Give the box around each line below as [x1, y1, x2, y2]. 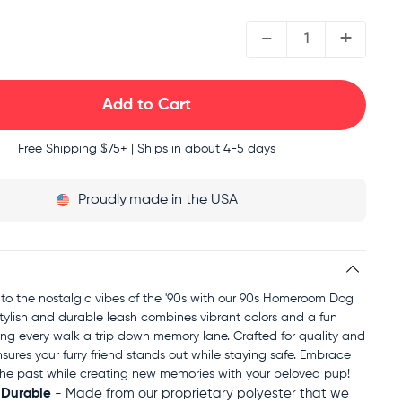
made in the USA [128, 193, 238, 208]
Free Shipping [18, 143, 98, 156]
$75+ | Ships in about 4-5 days [97, 143, 276, 156]
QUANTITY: [247, 14, 319, 30]
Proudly [77, 193, 127, 208]
